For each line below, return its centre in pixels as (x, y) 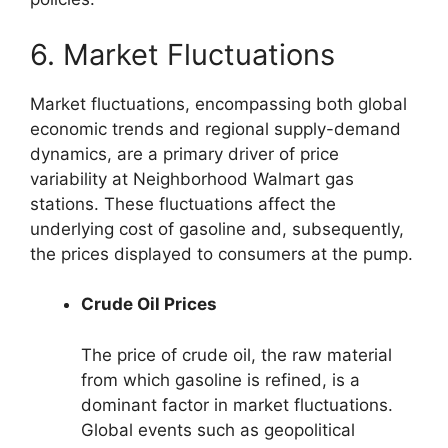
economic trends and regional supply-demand (215, 128)
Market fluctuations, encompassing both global (218, 103)
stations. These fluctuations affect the (183, 203)
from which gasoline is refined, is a (220, 379)
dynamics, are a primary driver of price (184, 153)
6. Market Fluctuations (182, 54)
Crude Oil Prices (149, 304)
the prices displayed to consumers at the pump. (221, 253)
